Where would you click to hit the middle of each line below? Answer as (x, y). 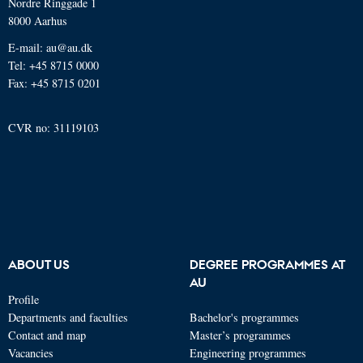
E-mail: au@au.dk (50, 47)
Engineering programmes (248, 353)
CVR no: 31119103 (53, 127)
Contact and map (47, 335)
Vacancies (31, 353)
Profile (23, 300)
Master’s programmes (240, 335)
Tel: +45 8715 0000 (53, 65)
